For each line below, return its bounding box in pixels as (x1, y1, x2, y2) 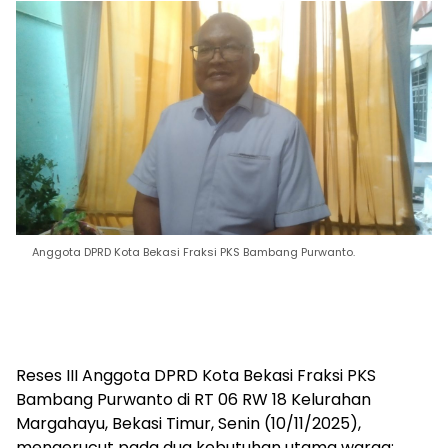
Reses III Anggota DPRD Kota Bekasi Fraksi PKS (16, 363, 376, 387)
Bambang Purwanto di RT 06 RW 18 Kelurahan (16, 387, 371, 411)
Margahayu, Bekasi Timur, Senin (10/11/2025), (16, 411, 361, 435)
